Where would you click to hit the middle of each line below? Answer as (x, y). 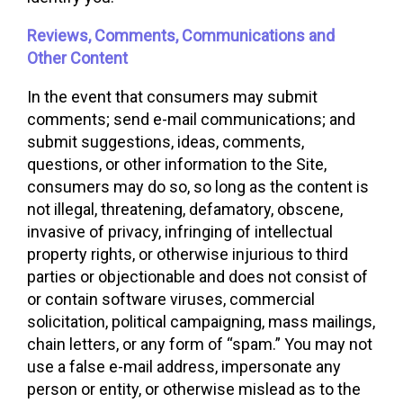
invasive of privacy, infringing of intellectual (180, 232)
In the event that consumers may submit (172, 97)
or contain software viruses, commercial (171, 299)
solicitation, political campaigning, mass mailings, (201, 322)
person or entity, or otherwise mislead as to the (194, 389)
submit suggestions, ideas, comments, (166, 142)
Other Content (77, 58)
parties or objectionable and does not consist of (197, 277)
